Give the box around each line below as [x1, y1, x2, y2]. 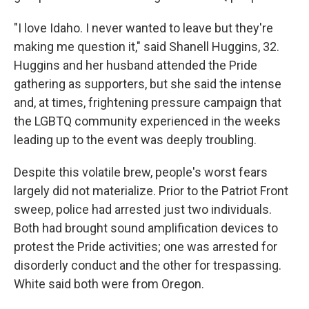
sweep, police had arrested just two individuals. [14, 201, 272, 217]
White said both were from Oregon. [14, 276, 204, 291]
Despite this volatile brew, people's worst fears [14, 164, 268, 179]
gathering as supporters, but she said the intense [14, 76, 281, 91]
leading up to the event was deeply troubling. [14, 132, 257, 147]
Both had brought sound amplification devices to [14, 220, 278, 235]
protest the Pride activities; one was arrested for [14, 239, 277, 254]
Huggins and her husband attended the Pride [14, 57, 257, 72]
